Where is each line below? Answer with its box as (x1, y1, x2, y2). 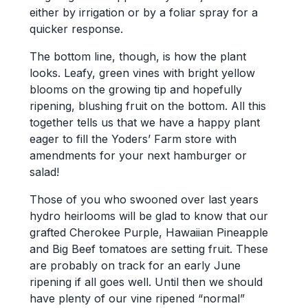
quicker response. (29, 21, 123, 36)
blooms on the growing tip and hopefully (29, 82, 242, 96)
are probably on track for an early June (29, 258, 241, 272)
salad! (29, 164, 59, 179)
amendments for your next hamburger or (29, 148, 247, 162)
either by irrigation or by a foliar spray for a (29, 5, 258, 19)
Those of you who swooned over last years (29, 192, 258, 206)
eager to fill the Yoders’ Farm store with (29, 131, 236, 146)
